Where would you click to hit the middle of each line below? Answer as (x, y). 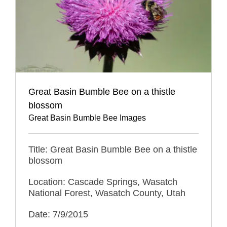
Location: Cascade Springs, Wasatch (103, 182)
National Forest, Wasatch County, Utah (107, 193)
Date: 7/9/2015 (58, 214)
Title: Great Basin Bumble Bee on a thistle (113, 149)
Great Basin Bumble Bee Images (87, 118)
